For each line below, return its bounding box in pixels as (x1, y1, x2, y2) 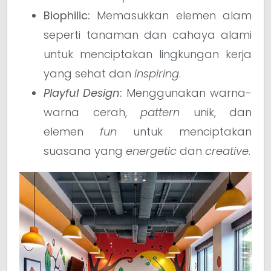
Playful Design (44, 85, 120, 101)
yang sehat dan (44, 66, 134, 82)
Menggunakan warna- (122, 85, 252, 101)
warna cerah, (44, 105, 140, 120)
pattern (140, 105, 180, 120)
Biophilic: (44, 8, 90, 24)
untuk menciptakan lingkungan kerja (44, 47, 252, 62)
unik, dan (180, 105, 252, 120)
